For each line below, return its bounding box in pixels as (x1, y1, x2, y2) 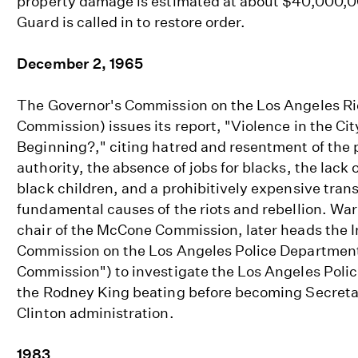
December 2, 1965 (17, 54, 144, 72)
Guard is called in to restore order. (17, 13, 246, 30)
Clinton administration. (17, 304, 174, 321)
